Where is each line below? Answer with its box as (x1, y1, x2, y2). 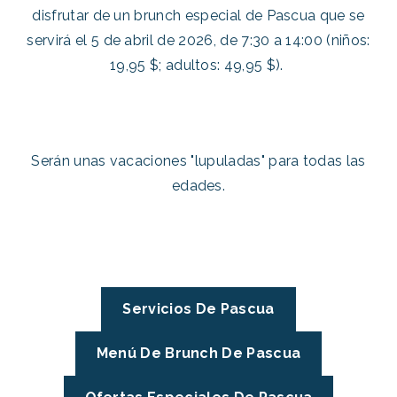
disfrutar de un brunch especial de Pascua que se (32, 6, 365, 24)
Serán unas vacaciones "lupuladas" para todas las (31, 152, 366, 169)
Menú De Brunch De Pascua (96, 344, 301, 362)
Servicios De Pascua (122, 300, 275, 317)
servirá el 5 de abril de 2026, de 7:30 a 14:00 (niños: (27, 31, 370, 49)
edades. (171, 176, 226, 194)
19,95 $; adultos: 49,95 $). (110, 56, 287, 74)
